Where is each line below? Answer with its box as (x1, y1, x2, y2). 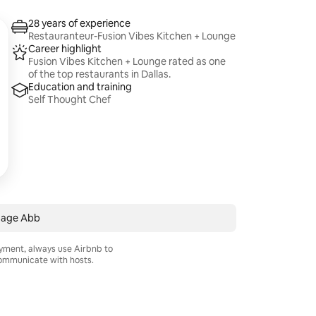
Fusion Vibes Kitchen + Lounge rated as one (28, 55, 226, 68)
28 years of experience (28, 17, 131, 30)
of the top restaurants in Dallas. (28, 68, 171, 80)
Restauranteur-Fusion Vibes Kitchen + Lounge (28, 30, 236, 42)
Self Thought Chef (28, 93, 111, 106)
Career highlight (28, 42, 102, 55)
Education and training (28, 80, 133, 93)
